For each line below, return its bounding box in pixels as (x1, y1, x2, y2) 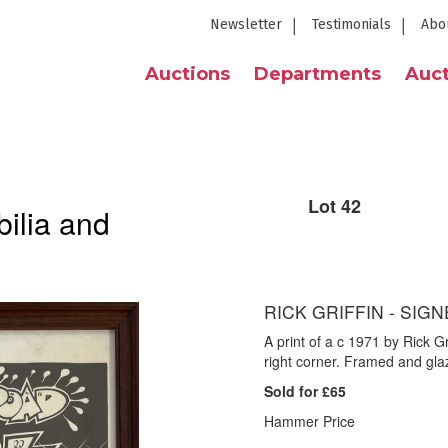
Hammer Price (264, 411, 355, 431)
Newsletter (210, 16, 282, 33)
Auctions (145, 63, 230, 85)
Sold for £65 (264, 381, 346, 401)
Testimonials (312, 16, 391, 33)
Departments (254, 63, 381, 85)
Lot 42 (308, 193, 361, 219)
